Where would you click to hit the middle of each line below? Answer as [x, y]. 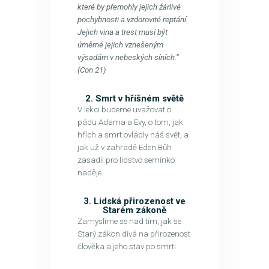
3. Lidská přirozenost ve [134, 201]
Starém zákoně [134, 210]
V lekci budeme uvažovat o [124, 109]
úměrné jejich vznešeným [120, 44]
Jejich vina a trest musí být [122, 32]
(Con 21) [92, 70]
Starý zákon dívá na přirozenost [134, 234]
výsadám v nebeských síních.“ [128, 57]
